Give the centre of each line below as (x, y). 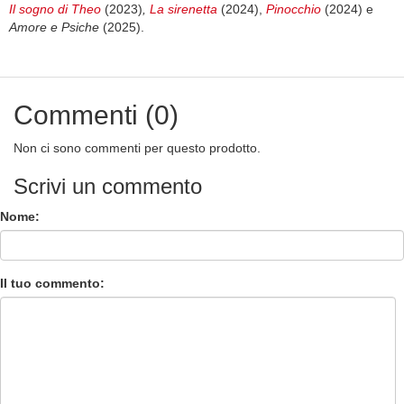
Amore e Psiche (54, 28)
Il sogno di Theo (55, 9)
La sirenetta (184, 9)
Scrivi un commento (108, 187)
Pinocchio (295, 9)
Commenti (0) (96, 115)
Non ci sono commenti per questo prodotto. (137, 148)
